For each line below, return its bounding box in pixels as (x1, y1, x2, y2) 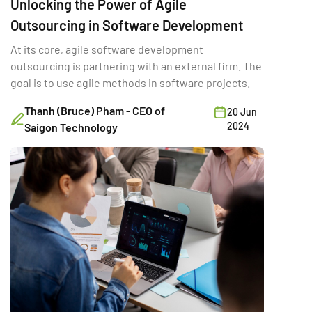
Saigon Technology (24, 120, 118, 134)
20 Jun (227, 105, 258, 118)
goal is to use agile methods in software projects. (10, 75, 250, 89)
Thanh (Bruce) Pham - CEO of (24, 103, 165, 117)
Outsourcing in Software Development (10, 16, 243, 33)
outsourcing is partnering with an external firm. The (10, 58, 262, 72)
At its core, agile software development (10, 42, 203, 56)
